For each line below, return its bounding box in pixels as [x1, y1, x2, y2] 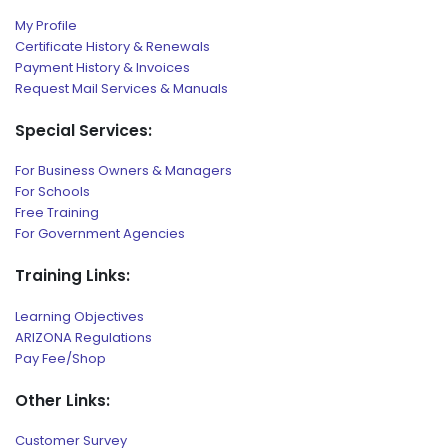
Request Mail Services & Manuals [15, 78, 228, 98]
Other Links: [15, 389, 110, 411]
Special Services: [15, 119, 152, 141]
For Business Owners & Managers [15, 161, 232, 181]
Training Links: [15, 265, 130, 287]
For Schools [15, 182, 90, 202]
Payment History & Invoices [15, 57, 190, 77]
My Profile [15, 15, 77, 35]
